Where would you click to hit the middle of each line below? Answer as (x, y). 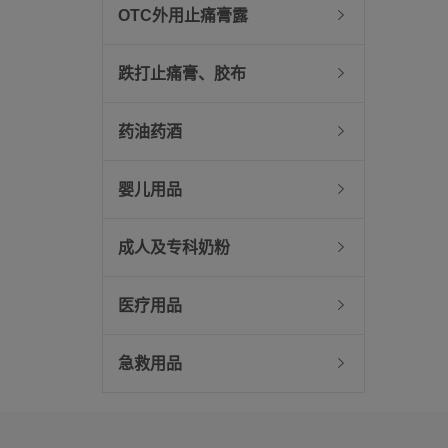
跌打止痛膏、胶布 (182, 73)
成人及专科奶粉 (174, 247)
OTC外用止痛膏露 (183, 15)
